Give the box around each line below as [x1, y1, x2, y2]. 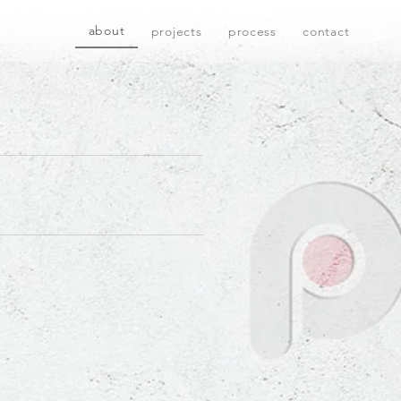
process [227, 22, 277, 39]
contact [303, 22, 350, 39]
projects [150, 22, 202, 39]
